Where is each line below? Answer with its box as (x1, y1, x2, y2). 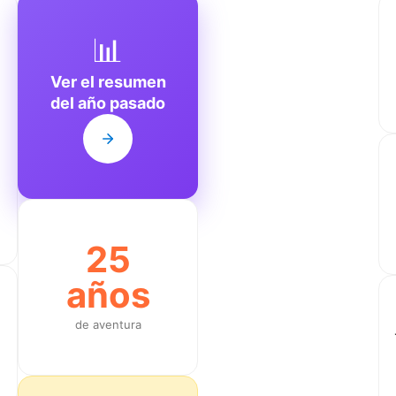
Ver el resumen (49, 72, 166, 91)
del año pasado (50, 93, 165, 112)
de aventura (74, 316, 141, 331)
